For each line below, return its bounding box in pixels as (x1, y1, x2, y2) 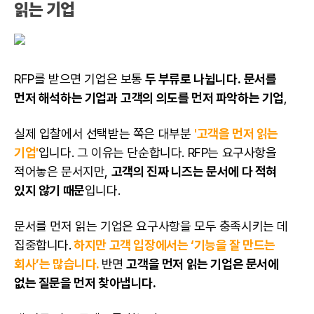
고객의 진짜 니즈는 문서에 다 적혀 (111, 164, 278, 179)
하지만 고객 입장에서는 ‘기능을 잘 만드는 (71, 238, 276, 253)
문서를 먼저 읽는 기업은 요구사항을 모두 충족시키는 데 (14, 219, 289, 234)
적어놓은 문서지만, (14, 164, 111, 179)
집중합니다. (14, 238, 71, 253)
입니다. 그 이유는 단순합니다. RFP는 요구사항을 (38, 145, 277, 161)
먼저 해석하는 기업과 (14, 90, 118, 106)
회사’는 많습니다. (14, 257, 102, 272)
